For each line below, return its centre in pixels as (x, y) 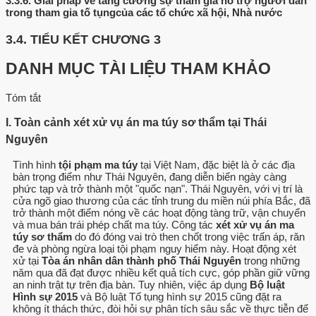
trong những (271, 260)
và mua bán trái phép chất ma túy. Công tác (114, 224)
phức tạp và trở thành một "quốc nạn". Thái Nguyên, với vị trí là (158, 188)
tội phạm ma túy (98, 164)
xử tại (27, 260)
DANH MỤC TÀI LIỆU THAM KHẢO (138, 69)
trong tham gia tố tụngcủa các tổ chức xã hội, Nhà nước (144, 12)
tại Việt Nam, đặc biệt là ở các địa (216, 164)
